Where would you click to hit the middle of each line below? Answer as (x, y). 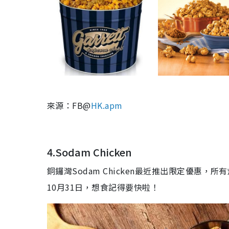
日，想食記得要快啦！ (117, 187)
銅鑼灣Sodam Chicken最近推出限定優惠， (129, 171)
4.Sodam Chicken (89, 152)
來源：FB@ (69, 106)
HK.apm (107, 106)
